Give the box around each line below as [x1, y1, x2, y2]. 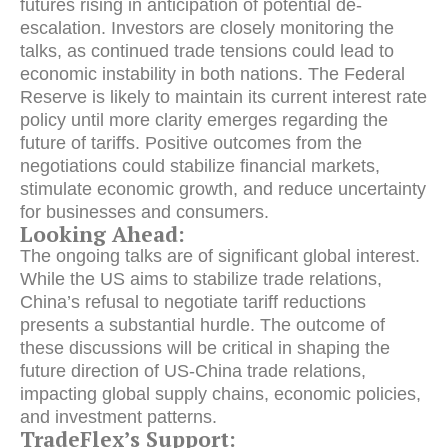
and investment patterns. [20, 406, 217, 427]
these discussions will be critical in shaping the [20, 337, 390, 358]
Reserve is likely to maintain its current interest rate [20, 86, 427, 107]
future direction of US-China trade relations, [20, 360, 366, 381]
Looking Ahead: [20, 219, 185, 248]
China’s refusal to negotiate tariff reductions [20, 291, 366, 312]
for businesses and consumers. [20, 201, 269, 222]
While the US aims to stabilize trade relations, [20, 268, 382, 289]
